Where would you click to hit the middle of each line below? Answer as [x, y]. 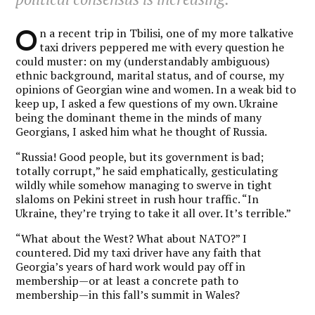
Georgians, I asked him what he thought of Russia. [142, 131]
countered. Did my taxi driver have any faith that [139, 252]
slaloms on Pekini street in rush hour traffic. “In [137, 199]
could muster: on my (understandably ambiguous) [143, 61]
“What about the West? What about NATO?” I [131, 238]
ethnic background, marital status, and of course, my [150, 75]
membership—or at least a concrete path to [127, 280]
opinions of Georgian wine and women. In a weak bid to [156, 89]
